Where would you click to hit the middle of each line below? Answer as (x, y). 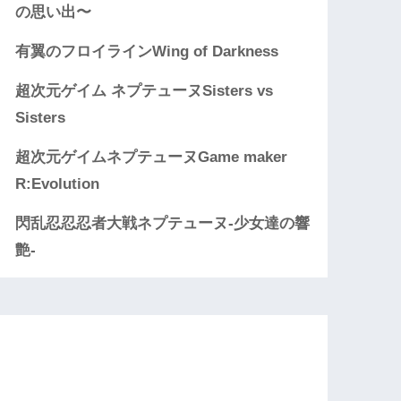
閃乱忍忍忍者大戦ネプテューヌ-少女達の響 (163, 224)
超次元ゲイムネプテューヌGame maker (152, 158)
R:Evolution (58, 184)
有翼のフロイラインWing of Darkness (147, 52)
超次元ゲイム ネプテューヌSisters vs (145, 91)
